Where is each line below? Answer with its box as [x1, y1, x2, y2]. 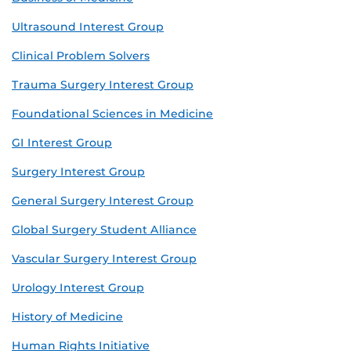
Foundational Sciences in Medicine [12, 107, 213, 121]
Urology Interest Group [12, 280, 144, 295]
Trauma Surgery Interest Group [12, 78, 194, 92]
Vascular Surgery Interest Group [12, 251, 197, 266]
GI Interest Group [12, 136, 112, 150]
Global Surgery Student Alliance [12, 223, 197, 237]
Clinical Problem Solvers [12, 49, 150, 63]
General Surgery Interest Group [12, 194, 194, 208]
